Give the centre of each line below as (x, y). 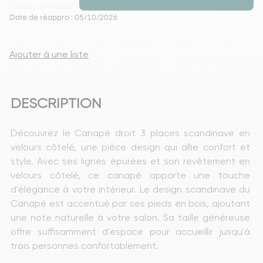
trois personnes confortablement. (85, 245)
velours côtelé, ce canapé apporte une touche (131, 175)
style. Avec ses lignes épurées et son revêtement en (131, 161)
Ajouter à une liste (49, 54)
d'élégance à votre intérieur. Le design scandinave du (131, 189)
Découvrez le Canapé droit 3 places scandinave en (131, 133)
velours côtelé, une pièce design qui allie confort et (131, 147)
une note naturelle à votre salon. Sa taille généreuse (131, 217)
